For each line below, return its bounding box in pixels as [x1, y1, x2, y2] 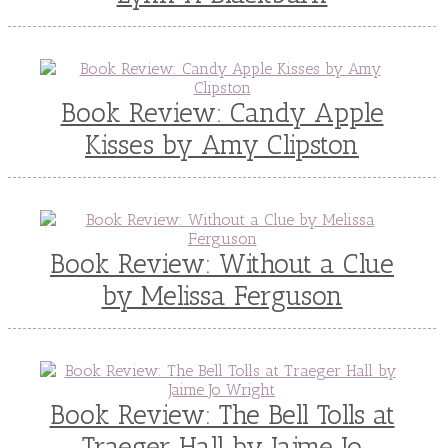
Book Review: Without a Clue [50, 248, 394, 281]
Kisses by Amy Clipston [85, 129, 359, 162]
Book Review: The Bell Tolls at [49, 399, 395, 432]
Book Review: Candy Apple [60, 97, 384, 130]
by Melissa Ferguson [101, 280, 343, 313]
